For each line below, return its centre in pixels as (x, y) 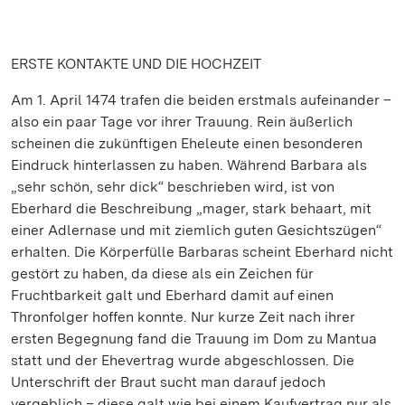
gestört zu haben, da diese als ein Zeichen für (162, 273)
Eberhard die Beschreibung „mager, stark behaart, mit (191, 208)
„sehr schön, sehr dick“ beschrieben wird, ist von (173, 187)
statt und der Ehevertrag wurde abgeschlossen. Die (183, 360)
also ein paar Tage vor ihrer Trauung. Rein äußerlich (182, 122)
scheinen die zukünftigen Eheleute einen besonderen (187, 143)
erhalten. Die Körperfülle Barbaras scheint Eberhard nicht (202, 252)
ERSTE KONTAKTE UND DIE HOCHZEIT (136, 64)
